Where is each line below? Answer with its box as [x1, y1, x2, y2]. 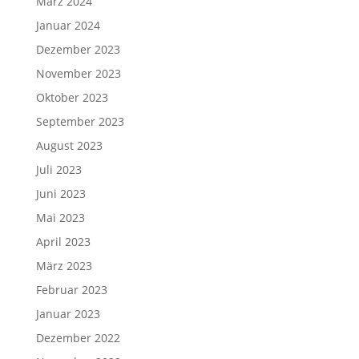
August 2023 [35, 137, 103, 153]
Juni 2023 [35, 185, 86, 201]
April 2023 [35, 233, 91, 249]
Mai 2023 [35, 209, 85, 225]
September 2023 [35, 113, 124, 129]
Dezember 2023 [35, 41, 120, 57]
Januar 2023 [35, 305, 100, 321]
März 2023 [35, 257, 92, 273]
